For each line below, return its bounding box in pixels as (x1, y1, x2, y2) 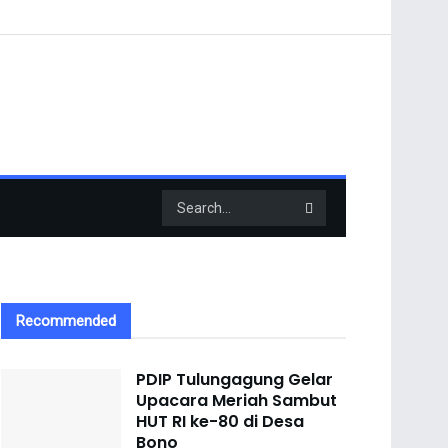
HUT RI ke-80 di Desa (136, 410, 304, 433)
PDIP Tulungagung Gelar (136, 368, 333, 391)
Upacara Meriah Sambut (136, 389, 337, 412)
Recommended (16, 312, 116, 330)
